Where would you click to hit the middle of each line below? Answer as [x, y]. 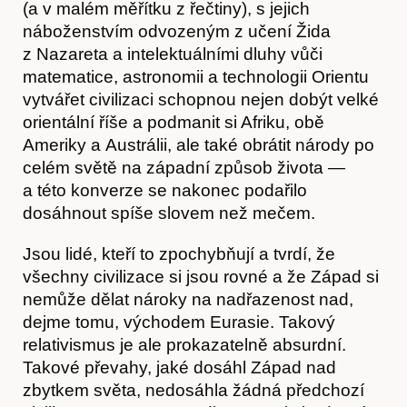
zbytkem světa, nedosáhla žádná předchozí [194, 390]
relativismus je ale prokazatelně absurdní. [184, 344]
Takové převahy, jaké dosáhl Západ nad [179, 367]
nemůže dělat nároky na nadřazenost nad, [188, 299]
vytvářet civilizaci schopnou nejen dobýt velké [201, 99]
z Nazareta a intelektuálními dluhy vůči [173, 54]
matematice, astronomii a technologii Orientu [196, 76]
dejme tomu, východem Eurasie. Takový [179, 322]
